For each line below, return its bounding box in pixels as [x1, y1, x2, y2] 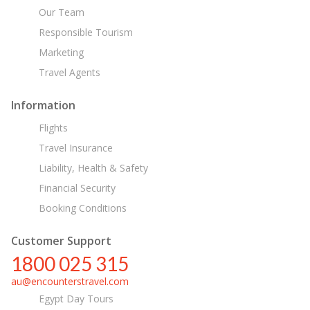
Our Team [35, 5, 84, 19]
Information [11, 97, 75, 113]
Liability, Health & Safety [35, 161, 148, 174]
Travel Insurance [35, 140, 113, 154]
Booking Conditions [35, 201, 127, 215]
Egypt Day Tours [35, 291, 113, 305]
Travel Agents [35, 65, 100, 79]
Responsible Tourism [35, 25, 133, 39]
